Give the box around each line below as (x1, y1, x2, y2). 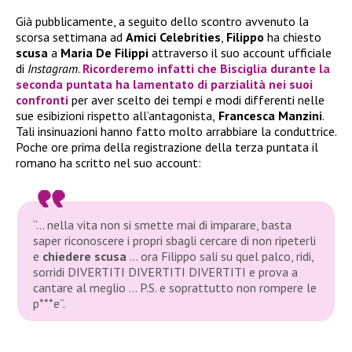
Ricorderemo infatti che (82, 60, 220, 76)
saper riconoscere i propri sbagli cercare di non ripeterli (33, 232, 317, 248)
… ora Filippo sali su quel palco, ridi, (130, 247, 314, 264)
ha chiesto (264, 28, 321, 45)
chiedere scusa (42, 247, 130, 264)
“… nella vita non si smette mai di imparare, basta (33, 216, 292, 233)
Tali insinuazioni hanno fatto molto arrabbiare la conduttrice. (16, 123, 336, 139)
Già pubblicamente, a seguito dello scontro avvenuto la (16, 13, 309, 29)
